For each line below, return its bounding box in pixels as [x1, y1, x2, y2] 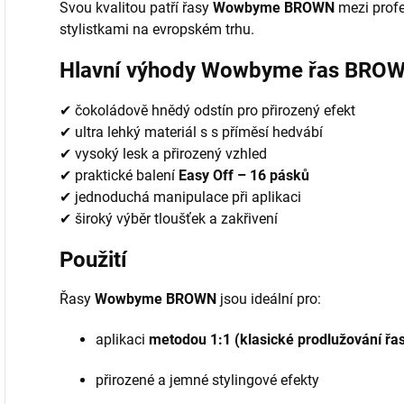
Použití [60, 246, 127, 272]
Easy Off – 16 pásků [179, 166, 309, 184]
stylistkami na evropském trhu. [60, 20, 254, 38]
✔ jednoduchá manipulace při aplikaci [60, 188, 301, 206]
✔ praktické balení [60, 166, 179, 184]
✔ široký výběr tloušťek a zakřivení [60, 209, 278, 227]
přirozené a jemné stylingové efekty [96, 372, 319, 390]
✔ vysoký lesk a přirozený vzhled [60, 144, 267, 162]
